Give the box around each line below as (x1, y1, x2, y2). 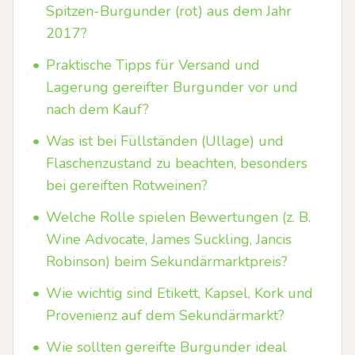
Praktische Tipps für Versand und (46, 55, 260, 74)
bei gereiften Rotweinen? (46, 176, 208, 195)
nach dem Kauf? (46, 100, 149, 119)
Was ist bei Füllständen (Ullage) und (46, 132, 284, 151)
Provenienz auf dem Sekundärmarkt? (46, 306, 284, 325)
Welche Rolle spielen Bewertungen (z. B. (46, 208, 311, 227)
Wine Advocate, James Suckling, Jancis (46, 230, 292, 249)
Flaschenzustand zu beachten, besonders (46, 154, 307, 173)
